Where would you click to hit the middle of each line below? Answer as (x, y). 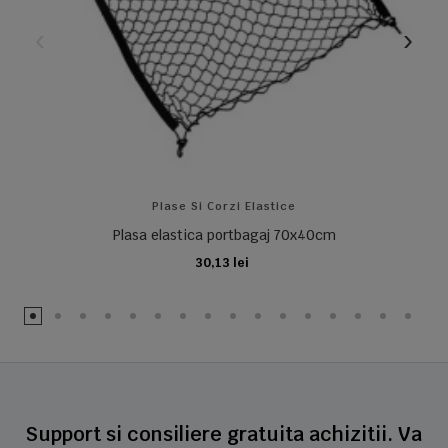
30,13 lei (221, 263)
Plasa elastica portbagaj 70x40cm (224, 235)
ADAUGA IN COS (227, 270)
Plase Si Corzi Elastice (224, 206)
